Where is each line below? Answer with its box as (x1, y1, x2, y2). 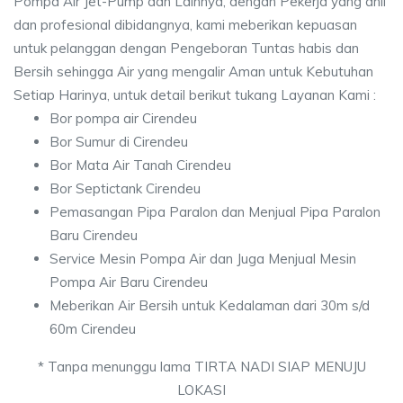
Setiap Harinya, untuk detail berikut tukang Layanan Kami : (13, 86, 376, 103)
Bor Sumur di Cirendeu (49, 133, 188, 150)
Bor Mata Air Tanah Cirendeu (49, 157, 231, 174)
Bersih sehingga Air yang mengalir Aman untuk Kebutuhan (13, 63, 373, 80)
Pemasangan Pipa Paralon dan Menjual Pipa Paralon (49, 203, 381, 220)
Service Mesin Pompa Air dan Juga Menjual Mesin (49, 250, 356, 267)
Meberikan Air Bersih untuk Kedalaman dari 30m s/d (49, 297, 370, 314)
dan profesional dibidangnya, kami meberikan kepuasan (13, 16, 357, 33)
